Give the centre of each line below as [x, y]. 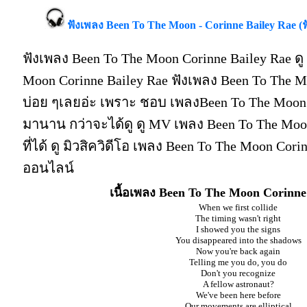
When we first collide [238, 207]
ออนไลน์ [48, 168]
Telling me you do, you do [238, 262]
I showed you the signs [238, 229]
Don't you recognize [238, 273]
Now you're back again [238, 251]
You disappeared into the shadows [238, 240]
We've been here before [238, 295]
